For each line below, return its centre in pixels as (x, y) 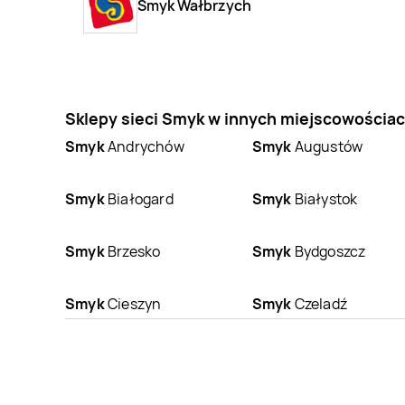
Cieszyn (133, 303)
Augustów (327, 146)
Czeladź (319, 303)
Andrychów (144, 146)
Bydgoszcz (329, 251)
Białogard (139, 198)
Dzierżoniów (147, 356)
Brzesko (132, 251)
